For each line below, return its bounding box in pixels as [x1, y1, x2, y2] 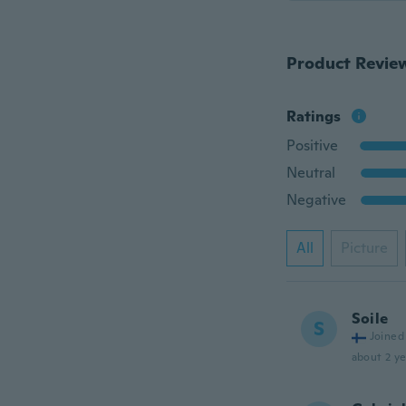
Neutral [285, 163, 335, 182]
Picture [340, 238, 388, 257]
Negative [285, 190, 346, 209]
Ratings [285, 107, 341, 126]
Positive [285, 136, 338, 155]
